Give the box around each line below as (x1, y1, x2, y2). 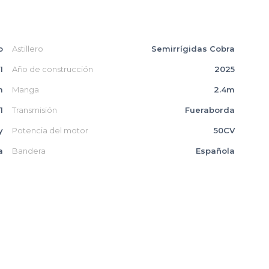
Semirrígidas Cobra (151, 44, 235, 53)
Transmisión (11, 105, 57, 115)
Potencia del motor (11, 125, 88, 135)
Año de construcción (11, 64, 93, 74)
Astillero (11, 44, 43, 53)
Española (195, 146, 235, 156)
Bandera (11, 146, 46, 156)
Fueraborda (184, 105, 235, 115)
